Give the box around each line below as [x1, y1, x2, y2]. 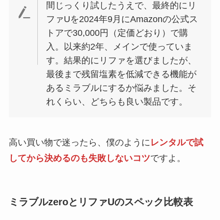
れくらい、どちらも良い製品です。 [46, 96, 188, 107]
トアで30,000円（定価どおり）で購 [46, 27, 189, 38]
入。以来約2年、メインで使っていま [46, 41, 193, 52]
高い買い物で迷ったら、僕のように [8, 137, 150, 148]
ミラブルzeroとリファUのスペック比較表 [8, 196, 193, 207]
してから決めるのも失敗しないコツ [8, 153, 150, 164]
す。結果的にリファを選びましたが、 [46, 55, 197, 65]
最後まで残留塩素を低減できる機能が [46, 69, 197, 79]
